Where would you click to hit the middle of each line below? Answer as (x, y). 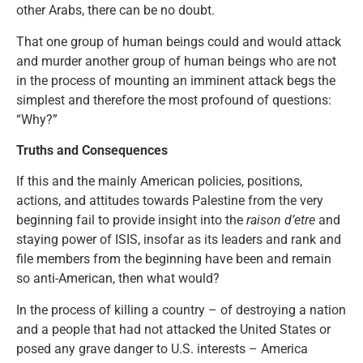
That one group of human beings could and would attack (179, 41)
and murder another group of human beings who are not (176, 61)
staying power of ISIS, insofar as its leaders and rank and (179, 240)
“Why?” (37, 119)
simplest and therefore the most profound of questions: (174, 100)
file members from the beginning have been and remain (174, 259)
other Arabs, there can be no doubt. (115, 11)
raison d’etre (281, 220)
